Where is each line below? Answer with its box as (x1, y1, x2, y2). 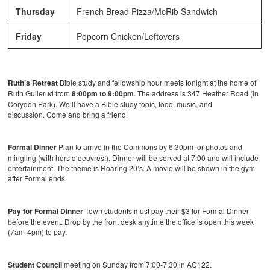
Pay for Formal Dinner (8, 206, 84, 217)
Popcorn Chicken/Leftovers (74, 30, 180, 43)
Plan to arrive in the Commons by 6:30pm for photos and (57, 142, 243, 152)
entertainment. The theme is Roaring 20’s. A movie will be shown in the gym (8, 163, 256, 174)
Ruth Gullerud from (8, 88, 72, 99)
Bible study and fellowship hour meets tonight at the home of (60, 77, 257, 88)
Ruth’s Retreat (8, 77, 60, 89)
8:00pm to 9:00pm (72, 88, 134, 99)
